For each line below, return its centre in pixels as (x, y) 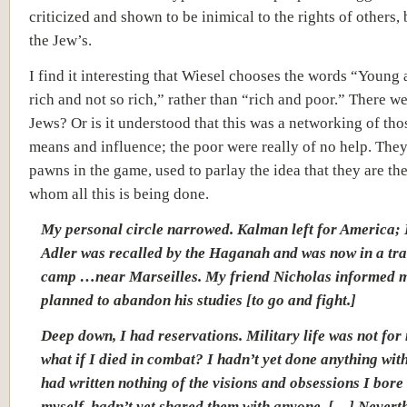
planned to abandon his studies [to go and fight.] (199, 300)
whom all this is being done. (119, 194)
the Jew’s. (60, 40)
